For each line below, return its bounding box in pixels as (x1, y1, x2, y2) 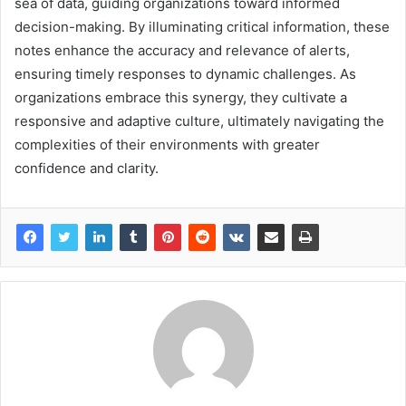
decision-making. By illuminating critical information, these (14, 18, 390, 36)
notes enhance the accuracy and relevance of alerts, (14, 42, 350, 60)
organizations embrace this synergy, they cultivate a (14, 89, 347, 107)
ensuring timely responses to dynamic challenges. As (14, 65, 356, 83)
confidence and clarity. (14, 159, 159, 178)
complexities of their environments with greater (14, 136, 320, 154)
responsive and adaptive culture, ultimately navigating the (14, 112, 384, 130)
